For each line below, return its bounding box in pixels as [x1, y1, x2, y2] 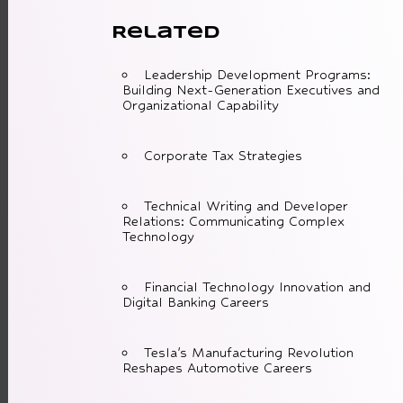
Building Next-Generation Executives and [121, 82, 380, 98]
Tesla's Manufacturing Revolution [143, 345, 354, 361]
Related [111, 25, 220, 42]
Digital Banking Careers [121, 294, 269, 310]
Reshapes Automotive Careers [121, 360, 312, 376]
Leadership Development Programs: [143, 67, 371, 83]
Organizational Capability [121, 97, 279, 113]
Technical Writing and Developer [143, 198, 348, 214]
